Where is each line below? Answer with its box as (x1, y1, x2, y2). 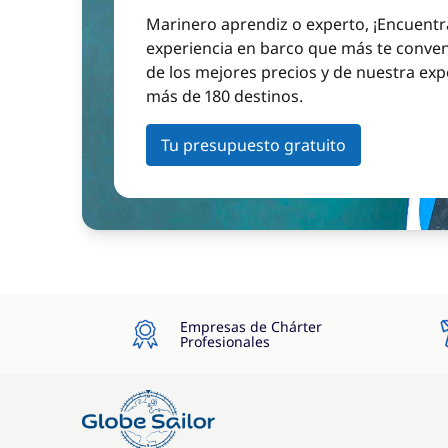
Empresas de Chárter (179, 317, 322, 336)
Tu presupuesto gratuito (161, 134, 346, 156)
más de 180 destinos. (146, 85, 303, 107)
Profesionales (179, 332, 270, 351)
